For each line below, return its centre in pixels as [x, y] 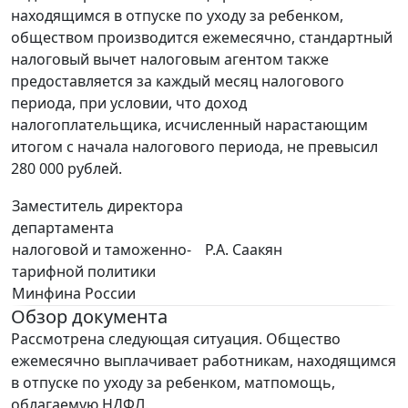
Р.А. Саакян [244, 250]
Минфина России [74, 294]
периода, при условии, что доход [129, 103]
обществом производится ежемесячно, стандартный [202, 38]
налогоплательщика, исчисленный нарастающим [189, 125]
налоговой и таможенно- [102, 250]
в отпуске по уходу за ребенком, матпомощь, [173, 383]
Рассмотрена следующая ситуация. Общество [176, 339]
